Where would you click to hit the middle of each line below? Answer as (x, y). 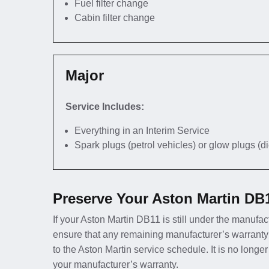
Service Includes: (105, 107)
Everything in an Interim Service (142, 131)
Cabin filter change (115, 18)
